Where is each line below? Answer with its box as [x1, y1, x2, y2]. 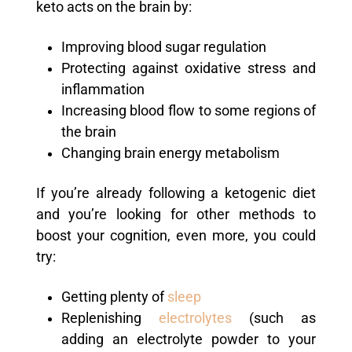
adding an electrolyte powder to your [60, 331, 317, 347]
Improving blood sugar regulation [60, 38, 266, 55]
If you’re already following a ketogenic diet [35, 185, 317, 201]
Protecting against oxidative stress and [60, 60, 317, 76]
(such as [231, 310, 317, 326]
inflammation [60, 81, 145, 97]
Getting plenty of [60, 288, 164, 305]
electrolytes [141, 310, 232, 326]
